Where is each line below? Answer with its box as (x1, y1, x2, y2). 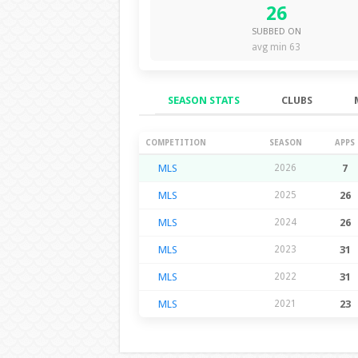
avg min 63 (252, 41, 300, 53)
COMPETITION (145, 137, 206, 147)
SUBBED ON (251, 26, 301, 37)
